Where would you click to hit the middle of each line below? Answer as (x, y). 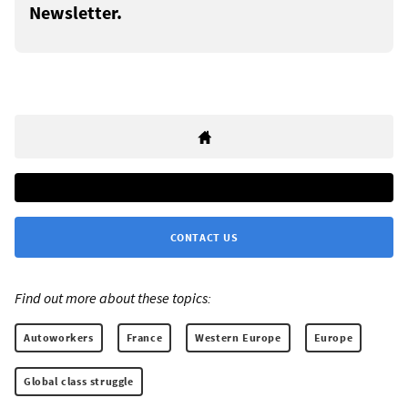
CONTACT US (204, 238)
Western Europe (238, 338)
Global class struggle (79, 382)
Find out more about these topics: (113, 298)
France (144, 338)
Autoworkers (59, 338)
